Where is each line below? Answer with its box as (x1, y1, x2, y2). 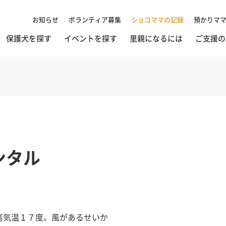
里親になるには (130, 33, 183, 44)
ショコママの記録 (131, 15, 184, 24)
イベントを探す (64, 33, 117, 44)
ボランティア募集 (69, 15, 121, 24)
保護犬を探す (6, 33, 51, 44)
